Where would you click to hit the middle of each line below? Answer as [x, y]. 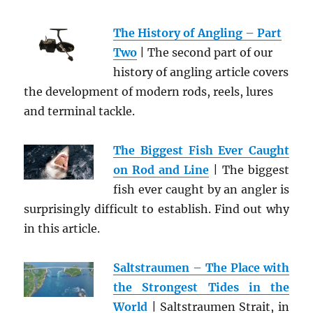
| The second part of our [205, 52]
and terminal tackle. [80, 111]
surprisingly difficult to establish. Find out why [156, 209]
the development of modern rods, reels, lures [149, 92]
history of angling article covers [201, 72]
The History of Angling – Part [198, 33]
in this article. [62, 228]
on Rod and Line [161, 170]
